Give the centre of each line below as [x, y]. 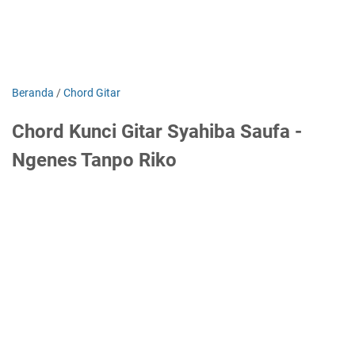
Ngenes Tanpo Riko [94, 160]
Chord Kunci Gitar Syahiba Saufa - [157, 132]
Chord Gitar [92, 93]
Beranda [33, 93]
